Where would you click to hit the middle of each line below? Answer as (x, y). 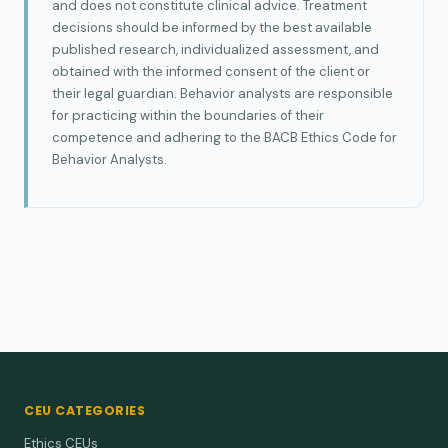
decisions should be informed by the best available (212, 27)
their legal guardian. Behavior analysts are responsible (222, 93)
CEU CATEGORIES (84, 410)
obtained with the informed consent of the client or (211, 71)
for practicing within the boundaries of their (188, 115)
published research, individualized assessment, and (215, 49)
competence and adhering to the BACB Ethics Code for (224, 137)
